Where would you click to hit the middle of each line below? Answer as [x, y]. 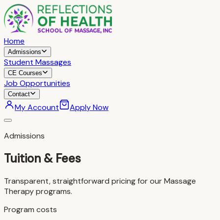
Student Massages [38, 62]
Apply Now [89, 107]
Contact [19, 94]
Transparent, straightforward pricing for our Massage [100, 181]
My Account [37, 107]
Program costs [30, 209]
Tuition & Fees [42, 158]
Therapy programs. [38, 191]
